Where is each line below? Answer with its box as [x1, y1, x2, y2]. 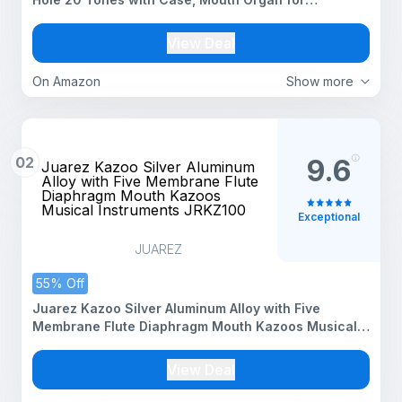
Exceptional [298, 210, 360, 223]
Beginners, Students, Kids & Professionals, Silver [32, 10, 345, 25]
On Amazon [32, 74, 100, 89]
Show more [286, 74, 354, 89]
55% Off [36, 275, 84, 291]
